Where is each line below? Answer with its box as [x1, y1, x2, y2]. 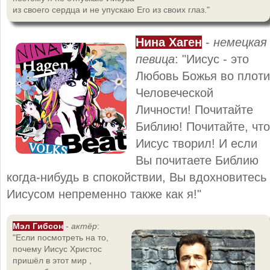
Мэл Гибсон [13, 221, 63, 231]
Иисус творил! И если [136, 136, 257, 150]
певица [136, 52, 175, 66]
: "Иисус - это [175, 52, 249, 66]
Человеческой [136, 86, 213, 99]
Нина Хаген [136, 35, 202, 49]
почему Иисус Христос [13, 243, 102, 254]
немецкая [213, 35, 267, 49]
